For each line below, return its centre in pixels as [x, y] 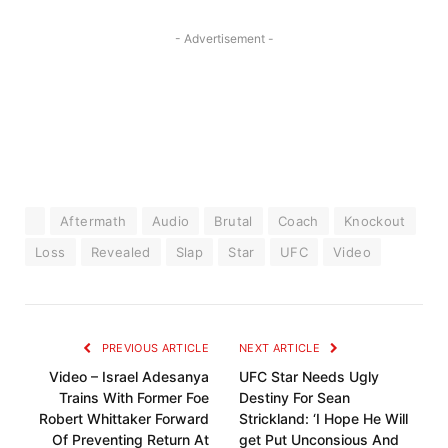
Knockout [374, 220]
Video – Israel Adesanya [129, 376]
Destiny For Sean [294, 397]
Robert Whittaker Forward [124, 418]
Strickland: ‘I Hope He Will [323, 418]
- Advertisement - [224, 38]
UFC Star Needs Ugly [309, 376]
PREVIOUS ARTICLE [153, 347]
